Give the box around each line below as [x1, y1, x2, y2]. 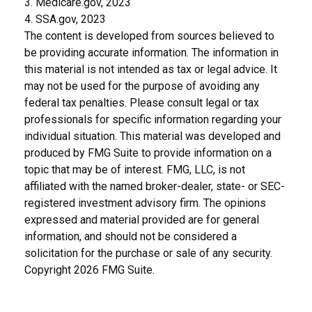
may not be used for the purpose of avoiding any [24, 79, 260, 93]
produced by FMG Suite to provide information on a [24, 146, 272, 160]
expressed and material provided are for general [24, 213, 259, 227]
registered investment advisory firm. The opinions [24, 196, 266, 210]
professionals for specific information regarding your [24, 113, 281, 127]
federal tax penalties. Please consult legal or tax [24, 96, 259, 110]
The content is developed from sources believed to [24, 29, 274, 43]
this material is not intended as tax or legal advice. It [24, 63, 277, 77]
